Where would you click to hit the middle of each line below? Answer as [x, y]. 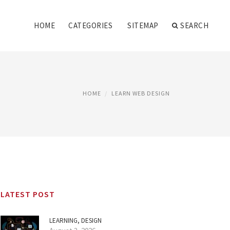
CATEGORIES [90, 25]
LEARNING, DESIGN [75, 221]
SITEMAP [143, 25]
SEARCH [194, 25]
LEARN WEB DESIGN [141, 93]
